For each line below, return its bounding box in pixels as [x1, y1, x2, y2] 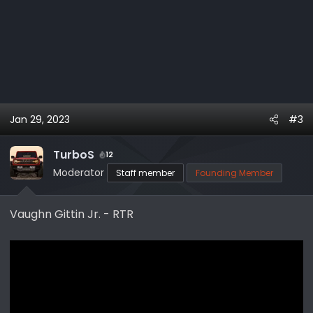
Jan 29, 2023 [10, 112, 70, 126]
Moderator [53, 165, 104, 180]
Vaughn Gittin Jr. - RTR [10, 205, 133, 222]
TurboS [53, 146, 94, 163]
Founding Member [196, 166, 273, 179]
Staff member [116, 166, 175, 179]
